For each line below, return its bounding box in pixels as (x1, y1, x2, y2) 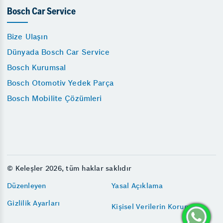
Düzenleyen (7, 181, 46, 190)
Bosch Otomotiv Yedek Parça (7, 78, 113, 88)
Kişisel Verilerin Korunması (111, 202, 205, 211)
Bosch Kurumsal (7, 62, 66, 72)
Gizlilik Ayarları (7, 198, 60, 208)
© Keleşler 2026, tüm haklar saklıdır (7, 163, 131, 173)
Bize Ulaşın (7, 31, 48, 41)
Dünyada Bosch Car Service (7, 47, 110, 57)
